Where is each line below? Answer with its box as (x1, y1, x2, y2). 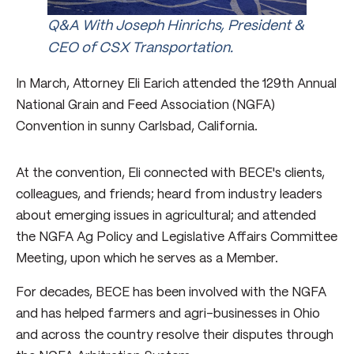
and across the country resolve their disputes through (16, 329, 333, 341)
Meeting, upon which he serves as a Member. (16, 252, 278, 265)
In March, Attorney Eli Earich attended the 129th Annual (16, 77, 337, 90)
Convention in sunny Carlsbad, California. (16, 120, 258, 133)
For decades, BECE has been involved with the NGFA (16, 286, 326, 299)
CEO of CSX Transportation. (47, 40, 233, 55)
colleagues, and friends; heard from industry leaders (16, 188, 322, 201)
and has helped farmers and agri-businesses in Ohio (16, 307, 320, 320)
